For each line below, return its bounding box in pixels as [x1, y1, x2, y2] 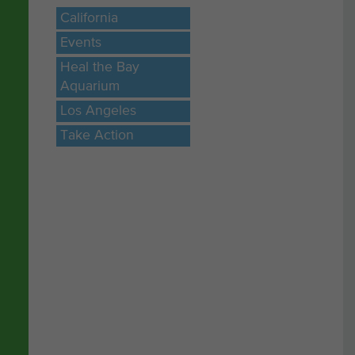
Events [60, 36, 102, 51]
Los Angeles [60, 104, 137, 119]
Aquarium [60, 79, 120, 94]
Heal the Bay [60, 60, 140, 75]
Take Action [60, 128, 135, 143]
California [60, 11, 119, 26]
